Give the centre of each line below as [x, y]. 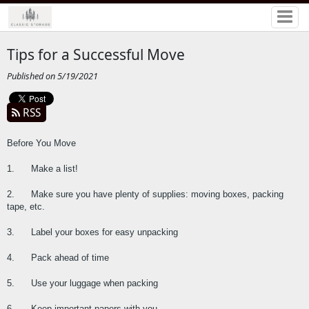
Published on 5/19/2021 [52, 76]
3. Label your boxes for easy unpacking [92, 232]
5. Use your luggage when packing [82, 283]
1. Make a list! [42, 169]
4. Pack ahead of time [58, 258]
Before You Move [41, 143]
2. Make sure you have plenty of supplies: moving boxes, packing [145, 195]
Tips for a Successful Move [96, 54]
